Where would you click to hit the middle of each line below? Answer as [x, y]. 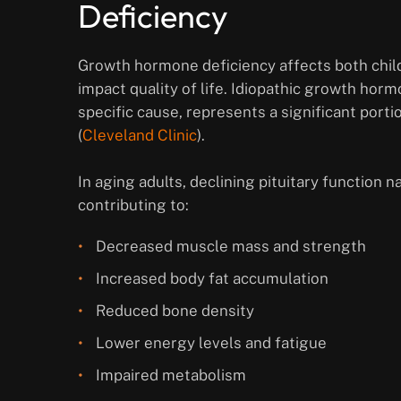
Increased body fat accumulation [212, 279]
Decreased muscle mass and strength [231, 247]
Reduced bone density [175, 311]
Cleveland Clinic [140, 136]
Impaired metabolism [171, 375]
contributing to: [133, 205]
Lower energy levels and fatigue [211, 343]
